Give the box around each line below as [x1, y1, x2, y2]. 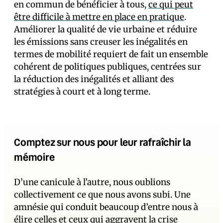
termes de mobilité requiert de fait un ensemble [14, 48, 208, 60]
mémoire [14, 150, 55, 163]
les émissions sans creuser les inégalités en [14, 36, 188, 47]
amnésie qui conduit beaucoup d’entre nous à [14, 201, 198, 213]
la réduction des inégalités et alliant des [14, 73, 174, 85]
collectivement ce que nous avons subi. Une [14, 189, 191, 200]
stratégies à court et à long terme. [14, 86, 150, 97]
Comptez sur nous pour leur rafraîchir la [14, 135, 191, 148]
